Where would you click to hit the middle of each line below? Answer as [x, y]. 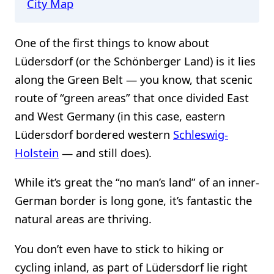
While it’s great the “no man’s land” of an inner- [137, 182]
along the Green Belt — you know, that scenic [134, 79]
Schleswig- [201, 134]
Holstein [37, 152]
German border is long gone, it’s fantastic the [133, 201]
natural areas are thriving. [83, 219]
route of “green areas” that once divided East [132, 97]
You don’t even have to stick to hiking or [119, 248]
